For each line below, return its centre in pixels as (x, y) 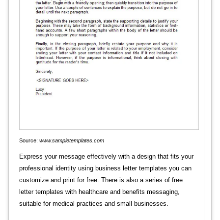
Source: (29, 140)
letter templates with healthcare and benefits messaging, (99, 192)
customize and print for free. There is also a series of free (101, 180)
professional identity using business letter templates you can (105, 168)
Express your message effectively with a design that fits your (106, 156)
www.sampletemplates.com (71, 140)
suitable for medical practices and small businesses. (94, 203)
